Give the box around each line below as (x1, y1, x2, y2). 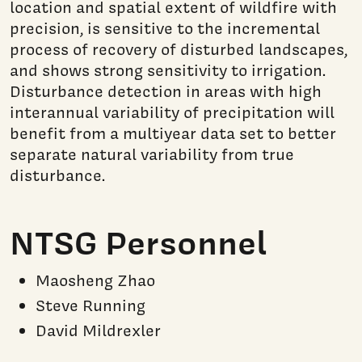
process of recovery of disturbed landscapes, (10, 38, 347, 60)
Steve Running (36, 295, 145, 317)
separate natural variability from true (10, 143, 294, 165)
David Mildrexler (36, 320, 161, 342)
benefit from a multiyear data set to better (10, 122, 336, 144)
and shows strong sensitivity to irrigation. (10, 59, 326, 81)
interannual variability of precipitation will (10, 101, 335, 123)
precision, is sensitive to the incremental (10, 17, 320, 39)
